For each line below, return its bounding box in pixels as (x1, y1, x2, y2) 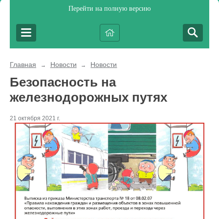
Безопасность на (10, 75, 116, 89)
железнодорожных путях (10, 90, 167, 105)
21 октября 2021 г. (10, 115, 60, 122)
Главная (10, 61, 36, 68)
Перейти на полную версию (68, 5, 151, 12)
